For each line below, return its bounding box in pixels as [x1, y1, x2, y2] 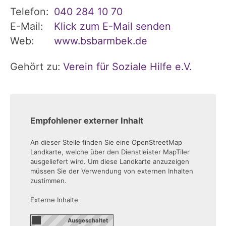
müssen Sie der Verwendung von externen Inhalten [30, 166, 193, 175]
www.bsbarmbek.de [54, 34, 147, 47]
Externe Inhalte [30, 195, 78, 204]
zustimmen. [30, 176, 67, 185]
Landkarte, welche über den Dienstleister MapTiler [30, 147, 190, 156]
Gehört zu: [10, 60, 60, 73]
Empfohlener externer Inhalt [30, 115, 143, 126]
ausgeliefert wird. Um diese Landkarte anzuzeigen [30, 157, 189, 165]
